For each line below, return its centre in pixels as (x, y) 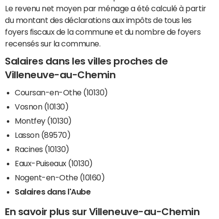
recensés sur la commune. (53, 44)
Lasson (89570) (43, 135)
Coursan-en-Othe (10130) (61, 92)
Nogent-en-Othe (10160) (60, 177)
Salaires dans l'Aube (53, 191)
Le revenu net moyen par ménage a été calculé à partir (106, 9)
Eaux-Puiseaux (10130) (54, 163)
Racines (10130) (42, 149)
